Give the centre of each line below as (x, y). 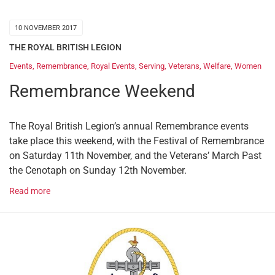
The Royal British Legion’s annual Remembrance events (129, 126)
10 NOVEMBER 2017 (46, 28)
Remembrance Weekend (102, 91)
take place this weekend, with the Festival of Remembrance (137, 141)
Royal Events (113, 66)
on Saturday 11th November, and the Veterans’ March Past (135, 156)
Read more (30, 192)
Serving (152, 66)
